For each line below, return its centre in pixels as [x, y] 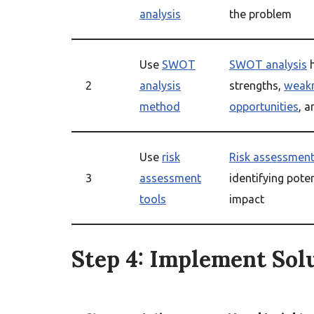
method [160, 107]
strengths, [257, 86]
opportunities [264, 107]
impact [247, 199]
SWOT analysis [268, 64]
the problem [260, 14]
